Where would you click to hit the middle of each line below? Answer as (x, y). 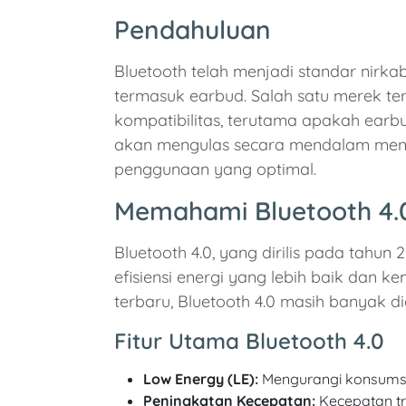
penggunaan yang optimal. (215, 169)
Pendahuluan (193, 30)
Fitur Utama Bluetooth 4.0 (249, 341)
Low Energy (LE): (201, 379)
